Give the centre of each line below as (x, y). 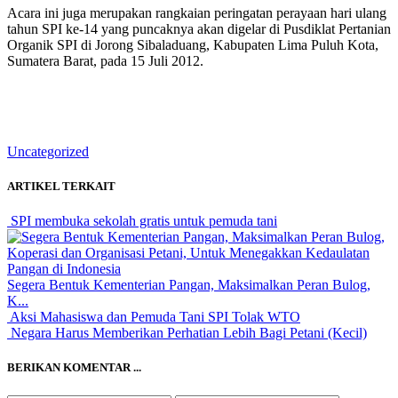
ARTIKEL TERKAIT (61, 187)
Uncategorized (48, 151)
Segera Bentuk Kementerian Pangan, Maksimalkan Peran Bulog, (189, 285)
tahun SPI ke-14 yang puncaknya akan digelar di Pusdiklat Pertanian (199, 28)
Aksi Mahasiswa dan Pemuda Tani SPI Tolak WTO (154, 317)
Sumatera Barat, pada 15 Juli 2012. (105, 60)
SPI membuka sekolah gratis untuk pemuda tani (142, 221)
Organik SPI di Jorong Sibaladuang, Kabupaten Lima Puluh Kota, (193, 44)
